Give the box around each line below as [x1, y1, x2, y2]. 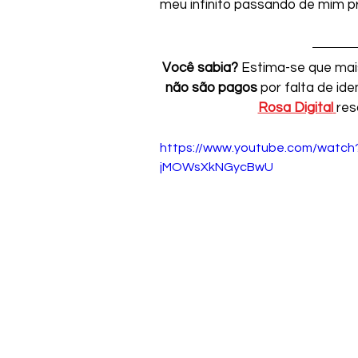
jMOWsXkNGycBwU [160, 160, 273, 173]
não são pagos [165, 80, 257, 95]
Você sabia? [162, 60, 238, 75]
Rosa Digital [257, 100, 333, 115]
